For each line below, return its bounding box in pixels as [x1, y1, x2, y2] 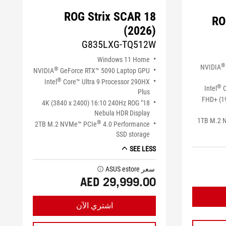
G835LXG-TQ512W [82, 38, 156, 51]
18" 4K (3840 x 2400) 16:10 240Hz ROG [42, 99, 140, 107]
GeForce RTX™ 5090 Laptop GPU [59, 67, 150, 75]
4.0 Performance [101, 120, 150, 129]
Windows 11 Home [97, 55, 150, 64]
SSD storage [116, 130, 150, 139]
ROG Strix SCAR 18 [64, 10, 156, 24]
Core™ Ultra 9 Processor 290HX [62, 78, 150, 86]
